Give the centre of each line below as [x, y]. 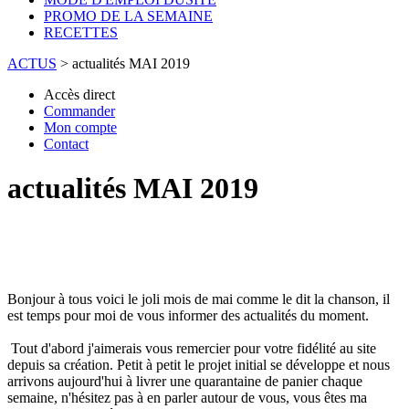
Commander [79, 111]
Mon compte [80, 127]
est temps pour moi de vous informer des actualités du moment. [188, 315]
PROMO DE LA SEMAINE [128, 16]
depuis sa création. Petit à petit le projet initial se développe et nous [199, 364]
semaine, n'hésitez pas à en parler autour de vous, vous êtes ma [187, 397]
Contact [66, 144]
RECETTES [81, 32]
